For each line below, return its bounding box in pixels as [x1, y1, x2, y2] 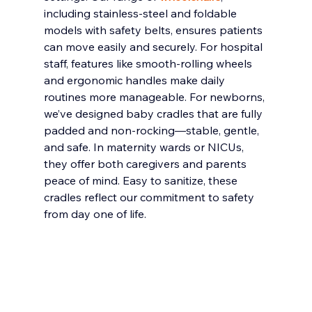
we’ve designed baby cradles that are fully [43, 106, 265, 120]
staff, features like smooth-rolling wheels [43, 56, 255, 70]
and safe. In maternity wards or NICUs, [43, 139, 247, 154]
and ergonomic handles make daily [43, 72, 228, 87]
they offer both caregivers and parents [43, 156, 249, 171]
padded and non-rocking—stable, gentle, [43, 123, 262, 137]
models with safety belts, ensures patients [43, 22, 265, 37]
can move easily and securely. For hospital [43, 39, 265, 54]
